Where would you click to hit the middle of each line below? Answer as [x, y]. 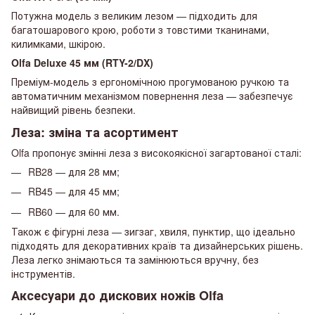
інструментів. [43, 274]
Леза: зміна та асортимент [95, 132]
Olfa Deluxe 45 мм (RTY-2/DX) [82, 63]
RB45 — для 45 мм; [74, 192]
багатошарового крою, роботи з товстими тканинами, [140, 30]
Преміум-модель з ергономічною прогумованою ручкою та [150, 82]
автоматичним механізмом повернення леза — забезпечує [152, 96]
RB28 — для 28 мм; [74, 171]
